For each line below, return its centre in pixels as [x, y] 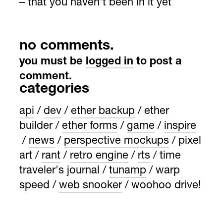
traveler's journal [59, 171]
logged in [110, 62]
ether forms [90, 127]
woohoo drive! [166, 186]
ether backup [103, 112]
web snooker [90, 186]
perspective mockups [116, 141]
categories [54, 90]
